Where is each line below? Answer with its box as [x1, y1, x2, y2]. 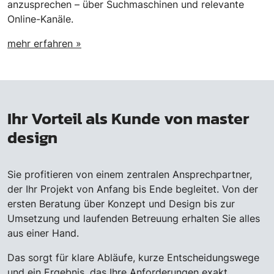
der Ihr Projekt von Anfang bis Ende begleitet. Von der [7, 183, 258, 196]
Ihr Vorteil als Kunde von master [7, 106, 249, 131]
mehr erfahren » [7, 37, 81, 50]
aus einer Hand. [7, 227, 79, 240]
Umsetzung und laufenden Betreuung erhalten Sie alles [7, 212, 260, 225]
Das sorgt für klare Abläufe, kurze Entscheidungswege [7, 251, 259, 264]
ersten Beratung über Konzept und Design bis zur [7, 198, 235, 210]
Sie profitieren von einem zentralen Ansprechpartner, [7, 168, 252, 181]
